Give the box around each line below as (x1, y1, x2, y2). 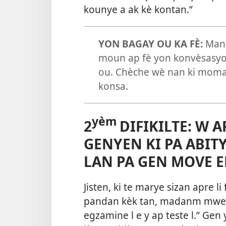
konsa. (98, 79, 128, 93)
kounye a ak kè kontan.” (84, 3, 193, 17)
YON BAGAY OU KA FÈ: (98, 36, 205, 50)
